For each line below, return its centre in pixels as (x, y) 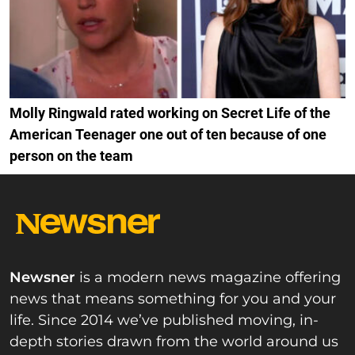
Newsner (42, 278)
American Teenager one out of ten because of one (168, 135)
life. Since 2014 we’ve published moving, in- (164, 321)
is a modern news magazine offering (208, 278)
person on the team (71, 156)
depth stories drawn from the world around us (174, 342)
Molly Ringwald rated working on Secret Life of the (170, 113)
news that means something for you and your (173, 299)
